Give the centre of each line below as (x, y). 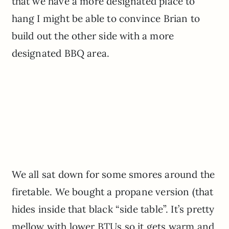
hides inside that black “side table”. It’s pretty (113, 209)
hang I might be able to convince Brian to (106, 19)
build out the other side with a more (93, 36)
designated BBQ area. (61, 53)
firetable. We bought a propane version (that (112, 191)
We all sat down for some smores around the (113, 174)
